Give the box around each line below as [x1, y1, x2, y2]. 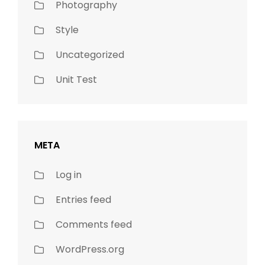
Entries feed [56, 193, 111, 207]
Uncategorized [56, 48, 124, 62]
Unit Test [56, 73, 97, 87]
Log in [56, 168, 82, 182]
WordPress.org [56, 243, 124, 257]
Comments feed [56, 218, 132, 232]
